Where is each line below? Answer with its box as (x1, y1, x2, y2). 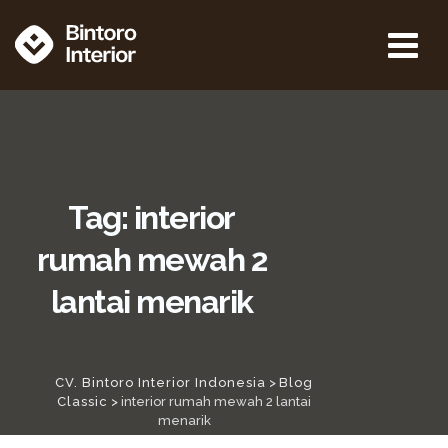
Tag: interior (68, 199, 235, 236)
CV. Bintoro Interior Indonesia (55, 375, 266, 390)
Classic (57, 394, 108, 409)
